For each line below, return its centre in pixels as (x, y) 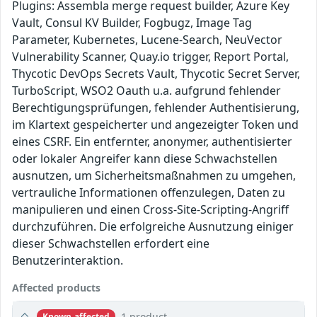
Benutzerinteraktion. (68, 261)
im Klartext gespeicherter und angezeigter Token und (155, 125)
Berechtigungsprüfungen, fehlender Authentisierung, (156, 108)
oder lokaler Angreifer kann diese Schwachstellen (145, 159)
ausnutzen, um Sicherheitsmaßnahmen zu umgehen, (154, 176)
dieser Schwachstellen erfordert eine (111, 244)
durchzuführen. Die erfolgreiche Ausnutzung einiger (153, 227)
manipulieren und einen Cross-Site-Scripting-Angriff (150, 210)
